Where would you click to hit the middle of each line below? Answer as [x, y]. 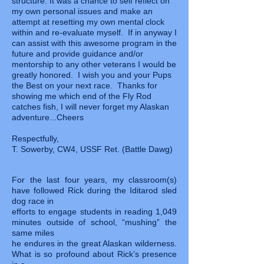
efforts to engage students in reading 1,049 [94, 212]
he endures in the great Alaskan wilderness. [94, 243]
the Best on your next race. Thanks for [85, 85]
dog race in [33, 201]
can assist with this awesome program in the [94, 43]
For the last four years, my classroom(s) [94, 180]
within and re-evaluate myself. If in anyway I [94, 32]
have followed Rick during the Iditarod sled [94, 190]
